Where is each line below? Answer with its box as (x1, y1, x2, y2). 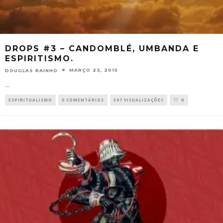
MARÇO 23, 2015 (69, 67, 118, 73)
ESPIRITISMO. (5, 53, 74, 63)
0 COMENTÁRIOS (62, 97, 104, 103)
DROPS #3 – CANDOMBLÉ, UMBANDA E (5, 43, 199, 53)
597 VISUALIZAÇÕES (113, 97, 164, 103)
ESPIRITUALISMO (8, 97, 52, 103)
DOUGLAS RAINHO (5, 67, 58, 73)
